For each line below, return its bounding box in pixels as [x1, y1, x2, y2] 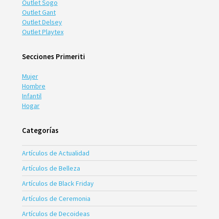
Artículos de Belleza [22, 163, 80, 173]
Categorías [22, 125, 59, 135]
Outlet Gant [22, 7, 56, 17]
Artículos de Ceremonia [22, 194, 90, 203]
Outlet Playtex [22, 27, 64, 36]
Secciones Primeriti [22, 51, 85, 61]
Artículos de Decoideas [22, 209, 90, 218]
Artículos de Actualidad [22, 148, 89, 157]
